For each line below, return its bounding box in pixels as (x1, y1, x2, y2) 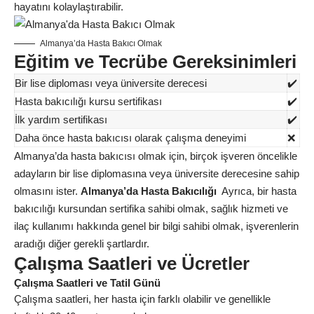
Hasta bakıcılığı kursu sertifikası (15, 95, 162, 107)
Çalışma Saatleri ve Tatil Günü (14, 277, 161, 289)
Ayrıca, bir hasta (217, 185, 296, 197)
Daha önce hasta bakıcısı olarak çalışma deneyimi (15, 132, 246, 144)
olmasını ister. (14, 185, 81, 197)
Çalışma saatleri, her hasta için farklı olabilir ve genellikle (14, 293, 271, 305)
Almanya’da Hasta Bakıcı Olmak (40, 39, 162, 48)
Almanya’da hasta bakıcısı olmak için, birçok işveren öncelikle (14, 150, 297, 162)
